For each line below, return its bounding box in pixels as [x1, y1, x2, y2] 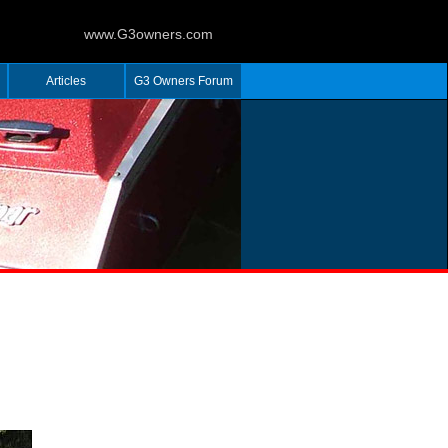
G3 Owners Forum [133, 74, 233, 88]
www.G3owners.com [84, 26, 213, 42]
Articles [46, 74, 86, 88]
